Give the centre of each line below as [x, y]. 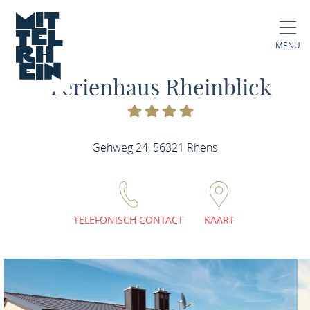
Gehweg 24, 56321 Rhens [155, 147]
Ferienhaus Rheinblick [161, 87]
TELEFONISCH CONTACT [129, 220]
